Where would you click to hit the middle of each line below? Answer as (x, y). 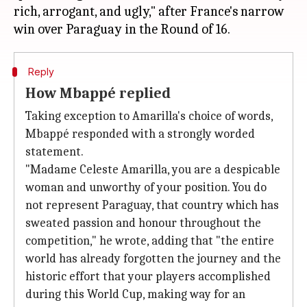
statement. (54, 152)
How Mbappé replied (98, 93)
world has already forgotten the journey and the (153, 259)
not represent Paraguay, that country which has (152, 205)
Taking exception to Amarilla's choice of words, (149, 116)
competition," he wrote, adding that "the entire (150, 241)
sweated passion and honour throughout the (143, 223)
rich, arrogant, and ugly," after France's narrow (149, 11)
